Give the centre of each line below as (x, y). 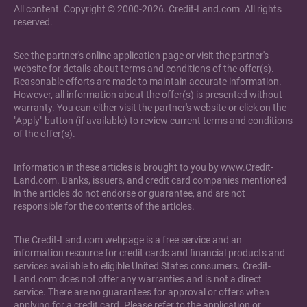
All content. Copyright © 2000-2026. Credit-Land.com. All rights (148, 9)
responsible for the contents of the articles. (104, 207)
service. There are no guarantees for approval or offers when (142, 292)
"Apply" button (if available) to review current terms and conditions (153, 121)
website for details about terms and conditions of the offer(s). (144, 69)
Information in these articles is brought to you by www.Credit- (144, 168)
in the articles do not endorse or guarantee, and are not (130, 194)
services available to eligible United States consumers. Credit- (142, 266)
